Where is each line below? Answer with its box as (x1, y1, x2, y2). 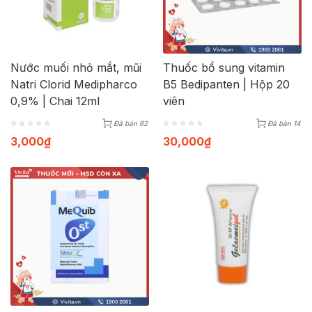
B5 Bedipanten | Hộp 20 (163, 77, 290, 91)
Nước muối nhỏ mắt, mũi (10, 61, 141, 75)
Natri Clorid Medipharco (10, 77, 137, 91)
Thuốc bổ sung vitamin (163, 61, 285, 75)
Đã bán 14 (267, 119, 300, 127)
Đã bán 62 (114, 119, 148, 127)
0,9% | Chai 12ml (10, 94, 100, 108)
